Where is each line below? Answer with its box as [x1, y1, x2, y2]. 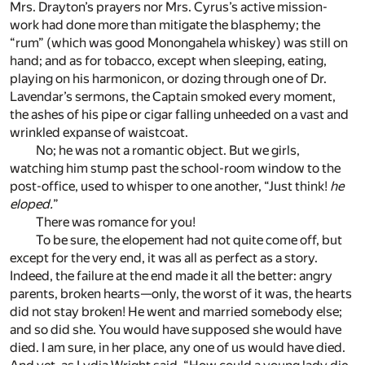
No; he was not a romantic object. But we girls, [36, 143, 300, 159]
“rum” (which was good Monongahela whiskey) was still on [10, 35, 348, 51]
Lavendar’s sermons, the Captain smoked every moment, [10, 89, 336, 105]
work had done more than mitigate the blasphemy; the [10, 17, 320, 33]
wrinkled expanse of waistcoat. [10, 125, 188, 141]
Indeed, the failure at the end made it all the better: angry [10, 268, 332, 284]
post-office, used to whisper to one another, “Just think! [10, 178, 330, 195]
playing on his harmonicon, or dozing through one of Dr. [10, 71, 327, 87]
